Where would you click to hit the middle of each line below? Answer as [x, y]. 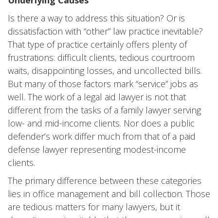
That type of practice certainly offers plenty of [97, 44]
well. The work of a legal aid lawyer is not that [97, 97]
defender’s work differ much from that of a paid [102, 136]
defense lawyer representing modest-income [97, 149]
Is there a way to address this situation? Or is [96, 18]
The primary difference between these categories [105, 181]
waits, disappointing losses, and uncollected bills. [105, 71]
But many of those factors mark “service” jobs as [103, 84]
